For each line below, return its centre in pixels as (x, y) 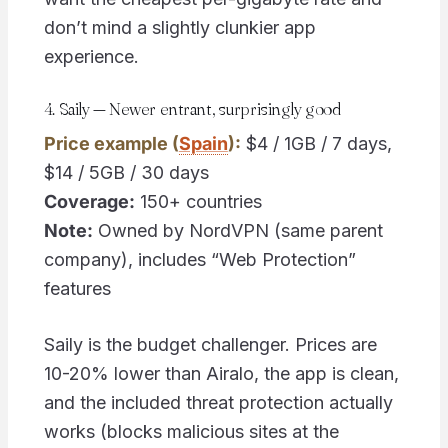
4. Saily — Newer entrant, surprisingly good (192, 108)
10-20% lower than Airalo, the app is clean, (221, 373)
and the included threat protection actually (218, 402)
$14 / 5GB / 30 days (126, 172)
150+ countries (198, 201)
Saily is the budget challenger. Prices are (210, 344)
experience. (91, 56)
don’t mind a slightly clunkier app (179, 27)
